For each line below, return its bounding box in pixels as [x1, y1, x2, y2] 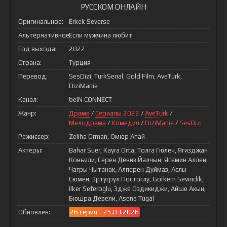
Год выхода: [18, 45, 57, 53]
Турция [69, 59, 91, 66]
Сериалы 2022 [95, 109, 139, 117]
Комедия [111, 119, 139, 127]
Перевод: [18, 72, 48, 80]
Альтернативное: [18, 31, 71, 39]
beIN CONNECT [69, 96, 112, 103]
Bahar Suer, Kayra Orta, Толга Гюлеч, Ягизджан [69, 146, 208, 154]
